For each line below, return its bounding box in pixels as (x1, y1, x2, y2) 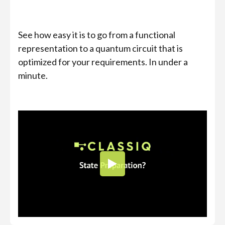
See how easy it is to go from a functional (18, 29, 175, 40)
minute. (18, 70, 48, 81)
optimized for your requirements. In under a (18, 56, 188, 67)
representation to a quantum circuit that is (18, 43, 183, 54)
